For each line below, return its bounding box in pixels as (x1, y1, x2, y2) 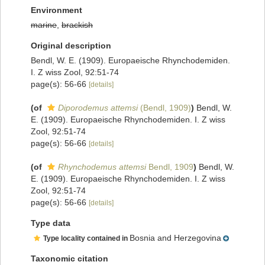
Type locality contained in (43, 234, 130, 243)
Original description (31, 41, 111, 51)
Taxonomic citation (31, 254, 108, 264)
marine (31, 20, 57, 30)
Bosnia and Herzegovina (130, 233, 221, 243)
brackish (62, 20, 93, 30)
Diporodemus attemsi (58, 103, 138, 113)
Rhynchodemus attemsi (58, 162, 146, 172)
